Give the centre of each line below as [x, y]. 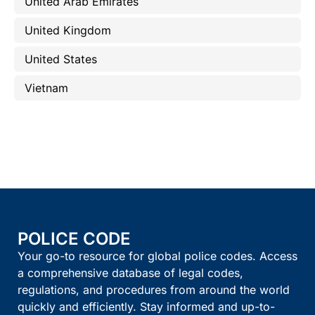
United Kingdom [68, 31]
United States [61, 59]
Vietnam [46, 88]
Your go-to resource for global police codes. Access [157, 256]
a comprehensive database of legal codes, [130, 273]
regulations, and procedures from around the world [154, 290]
